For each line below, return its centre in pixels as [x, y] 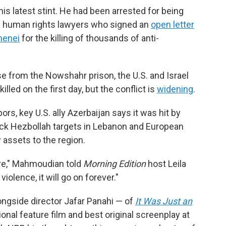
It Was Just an [164, 201]
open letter [173, 24]
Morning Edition [116, 163]
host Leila [167, 163]
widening [175, 89]
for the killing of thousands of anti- [89, 38]
